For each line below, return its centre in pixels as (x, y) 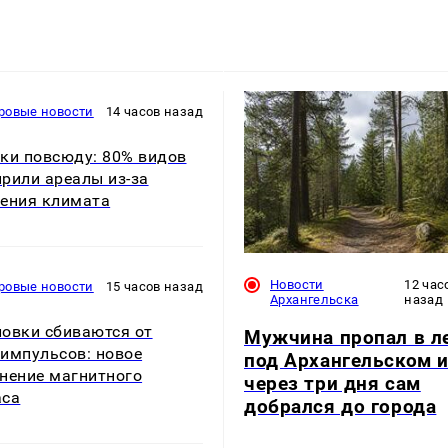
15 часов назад (154, 287)
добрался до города (340, 406)
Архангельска (314, 299)
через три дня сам (332, 383)
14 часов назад (154, 112)
